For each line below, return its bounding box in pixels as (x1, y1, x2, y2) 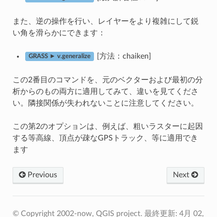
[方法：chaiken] (94, 52, 151, 60)
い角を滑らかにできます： (12, 29, 106, 37)
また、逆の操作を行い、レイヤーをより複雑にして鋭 (12, 17, 199, 25)
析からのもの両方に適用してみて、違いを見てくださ (12, 87, 199, 95)
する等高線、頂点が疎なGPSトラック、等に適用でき (12, 134, 198, 142)
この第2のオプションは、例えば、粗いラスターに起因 (12, 122, 203, 130)
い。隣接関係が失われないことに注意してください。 (12, 99, 199, 107)
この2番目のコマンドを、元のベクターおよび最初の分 (12, 76, 203, 84)
